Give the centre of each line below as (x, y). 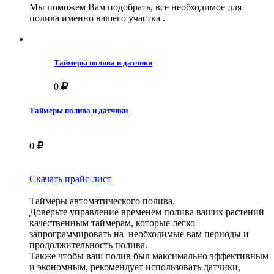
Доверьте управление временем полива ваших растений (147, 212)
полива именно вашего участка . (97, 18)
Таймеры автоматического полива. (102, 201)
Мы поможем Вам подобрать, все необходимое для (135, 7)
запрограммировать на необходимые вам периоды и (139, 234)
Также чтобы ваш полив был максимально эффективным (149, 256)
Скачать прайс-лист (70, 179)
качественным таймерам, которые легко (112, 223)
